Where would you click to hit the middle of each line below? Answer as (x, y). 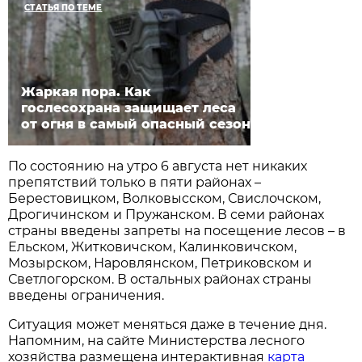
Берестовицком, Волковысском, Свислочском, (165, 199)
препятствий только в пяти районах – (135, 183)
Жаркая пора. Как (86, 92)
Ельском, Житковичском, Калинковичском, (153, 247)
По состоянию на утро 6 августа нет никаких (158, 166)
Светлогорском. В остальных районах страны (160, 280)
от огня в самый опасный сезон (136, 124)
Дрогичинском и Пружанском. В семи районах (166, 215)
